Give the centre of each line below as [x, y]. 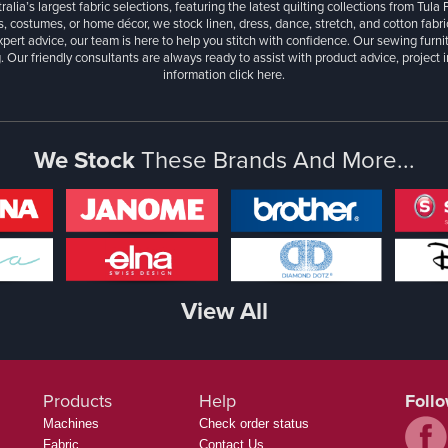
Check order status [254, 424]
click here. [257, 75]
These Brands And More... [277, 160]
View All [224, 311]
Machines [71, 424]
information [196, 75]
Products [77, 401]
